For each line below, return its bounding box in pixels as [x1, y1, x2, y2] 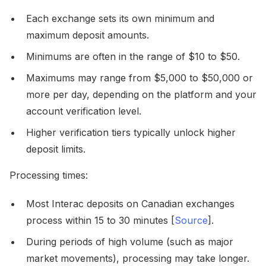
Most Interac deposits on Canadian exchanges [26, 198, 235, 210]
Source [175, 214, 208, 227]
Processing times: [9, 169, 88, 182]
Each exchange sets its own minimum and [26, 12, 214, 25]
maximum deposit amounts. [26, 29, 149, 42]
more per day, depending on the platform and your [26, 88, 256, 101]
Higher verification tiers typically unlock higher [26, 126, 236, 139]
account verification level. [26, 105, 141, 118]
